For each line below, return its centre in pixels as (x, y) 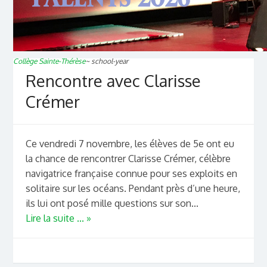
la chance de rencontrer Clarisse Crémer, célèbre (128, 159)
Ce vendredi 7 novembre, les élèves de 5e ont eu (130, 144)
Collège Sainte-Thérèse (49, 61)
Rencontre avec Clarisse (113, 80)
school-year (110, 61)
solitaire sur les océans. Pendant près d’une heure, (133, 189)
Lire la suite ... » (58, 218)
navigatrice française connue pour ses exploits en (131, 174)
